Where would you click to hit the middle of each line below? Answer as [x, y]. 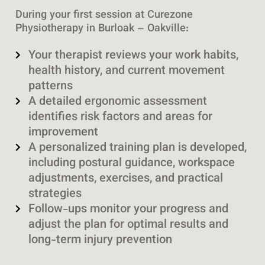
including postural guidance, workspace [132, 164]
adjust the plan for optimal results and [129, 225]
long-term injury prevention [101, 240]
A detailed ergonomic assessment [118, 102]
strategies [55, 194]
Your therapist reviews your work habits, [134, 56]
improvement [64, 133]
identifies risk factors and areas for [121, 117]
